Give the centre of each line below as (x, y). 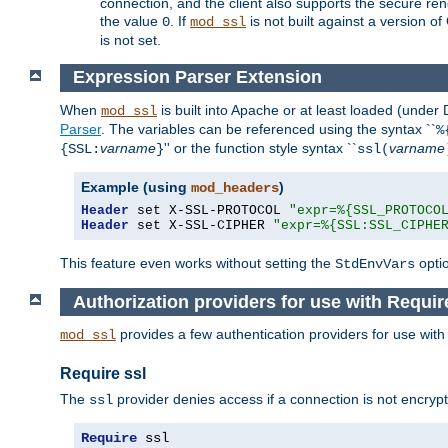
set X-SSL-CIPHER (201, 226)
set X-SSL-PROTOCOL (209, 211)
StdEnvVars (375, 264)
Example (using (136, 187)
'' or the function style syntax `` (260, 148)
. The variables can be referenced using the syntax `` (268, 129)
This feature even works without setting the (197, 263)
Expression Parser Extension (197, 77)
